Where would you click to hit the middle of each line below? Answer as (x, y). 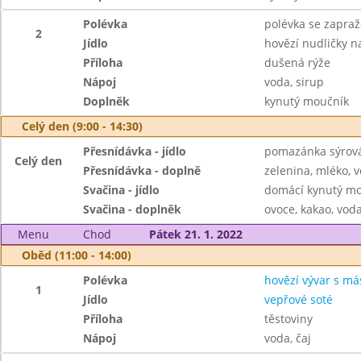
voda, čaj (287, 338)
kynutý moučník (306, 101)
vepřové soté (298, 299)
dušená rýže (297, 62)
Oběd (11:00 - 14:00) (77, 255)
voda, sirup (294, 82)
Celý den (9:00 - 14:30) (82, 126)
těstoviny (288, 319)
